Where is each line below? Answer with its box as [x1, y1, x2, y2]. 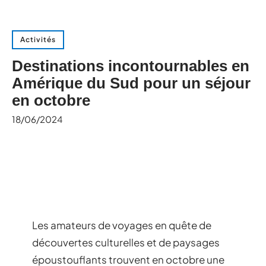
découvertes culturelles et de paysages [32, 236, 220, 249]
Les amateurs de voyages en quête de [32, 218, 211, 232]
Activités [20, 35, 56, 44]
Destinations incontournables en [12, 57, 249, 75]
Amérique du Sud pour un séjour [12, 74, 251, 92]
